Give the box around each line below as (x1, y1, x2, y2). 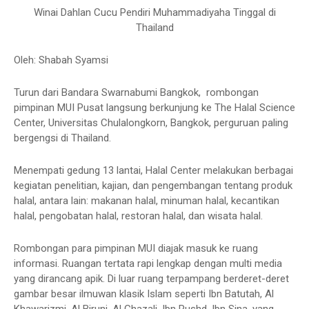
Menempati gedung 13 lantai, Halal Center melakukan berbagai (14, 164, 293, 177)
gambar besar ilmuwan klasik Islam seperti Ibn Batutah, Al (14, 288, 274, 301)
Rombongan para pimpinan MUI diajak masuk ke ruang (14, 242, 258, 255)
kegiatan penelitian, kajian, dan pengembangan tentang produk (14, 179, 292, 192)
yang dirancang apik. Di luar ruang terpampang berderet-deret (14, 272, 289, 286)
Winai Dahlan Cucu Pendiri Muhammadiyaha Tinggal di (33, 6, 276, 19)
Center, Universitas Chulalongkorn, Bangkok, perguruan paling (14, 117, 288, 130)
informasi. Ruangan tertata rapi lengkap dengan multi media (14, 257, 282, 270)
